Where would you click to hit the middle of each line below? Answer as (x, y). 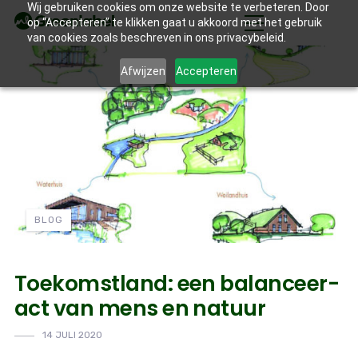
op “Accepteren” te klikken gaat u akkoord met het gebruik (174, 22)
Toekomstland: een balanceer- (177, 284)
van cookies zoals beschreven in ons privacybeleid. (156, 38)
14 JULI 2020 (72, 335)
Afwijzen (143, 71)
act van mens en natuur (140, 308)
